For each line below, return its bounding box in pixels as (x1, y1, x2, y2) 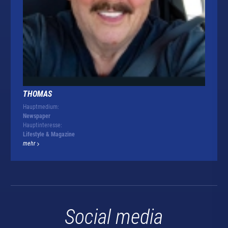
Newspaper (22, 112, 50, 120)
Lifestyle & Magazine (22, 130, 75, 138)
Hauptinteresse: (22, 121, 62, 129)
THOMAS (22, 89, 52, 99)
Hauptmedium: (22, 103, 59, 110)
